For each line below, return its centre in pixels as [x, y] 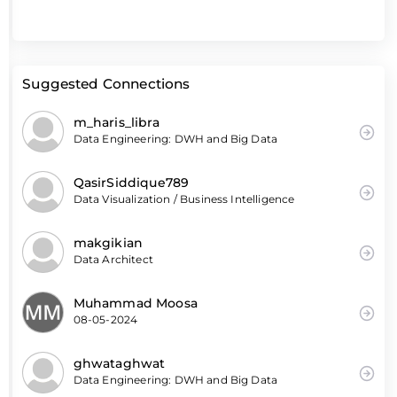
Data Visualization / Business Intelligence [184, 199]
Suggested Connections [106, 83]
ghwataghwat [119, 364]
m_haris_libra [116, 123]
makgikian [108, 243]
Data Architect [113, 260]
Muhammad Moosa [135, 304]
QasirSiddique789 [131, 183]
